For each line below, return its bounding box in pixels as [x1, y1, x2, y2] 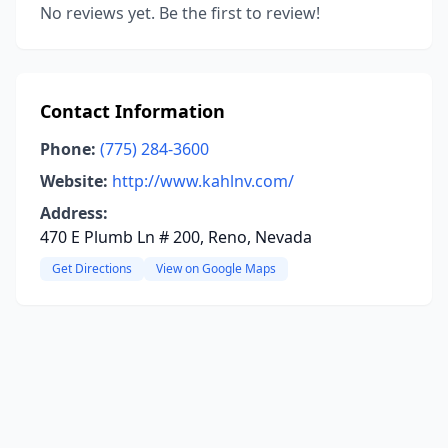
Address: [40, 202, 108, 224]
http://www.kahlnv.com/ [112, 170, 294, 192]
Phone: [40, 138, 96, 160]
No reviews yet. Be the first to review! [40, 2, 320, 24]
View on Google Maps [156, 260, 276, 277]
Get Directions [52, 260, 132, 277]
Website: [40, 170, 108, 192]
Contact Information [40, 99, 225, 123]
